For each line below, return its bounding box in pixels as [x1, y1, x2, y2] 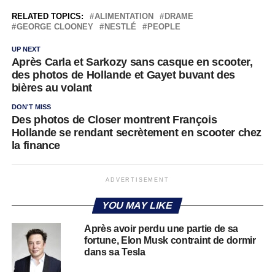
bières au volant [11, 82, 93, 94]
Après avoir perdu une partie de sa [83, 223, 238, 234]
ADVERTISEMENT [106, 177, 169, 183]
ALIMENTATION [94, 12, 153, 21]
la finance [11, 139, 61, 152]
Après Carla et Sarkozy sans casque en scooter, [11, 56, 253, 68]
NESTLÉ [104, 22, 136, 31]
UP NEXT [11, 45, 41, 53]
